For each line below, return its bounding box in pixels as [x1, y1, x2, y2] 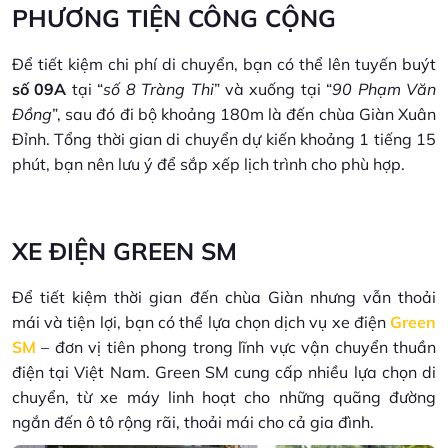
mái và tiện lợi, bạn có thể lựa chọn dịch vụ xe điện [12, 312, 390, 332]
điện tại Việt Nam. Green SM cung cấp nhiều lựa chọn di [12, 362, 436, 382]
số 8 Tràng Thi [103, 79, 214, 99]
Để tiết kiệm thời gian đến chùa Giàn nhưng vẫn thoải [12, 287, 436, 307]
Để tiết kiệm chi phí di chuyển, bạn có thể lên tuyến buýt [12, 54, 436, 74]
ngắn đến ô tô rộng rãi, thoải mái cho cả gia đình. [12, 412, 374, 432]
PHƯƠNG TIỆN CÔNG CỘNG [12, 3, 336, 33]
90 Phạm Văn [332, 79, 437, 99]
